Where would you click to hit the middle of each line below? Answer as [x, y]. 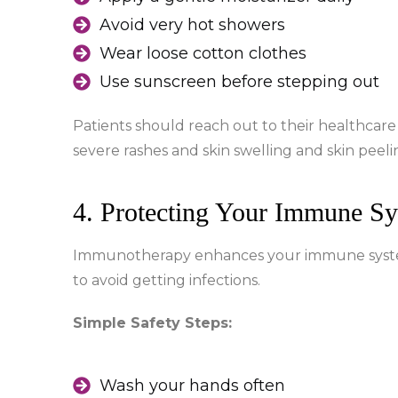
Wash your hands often [192, 386]
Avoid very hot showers [192, 25]
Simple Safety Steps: [152, 323]
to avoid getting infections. [167, 281]
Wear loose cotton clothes [203, 54]
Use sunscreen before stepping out [239, 82]
